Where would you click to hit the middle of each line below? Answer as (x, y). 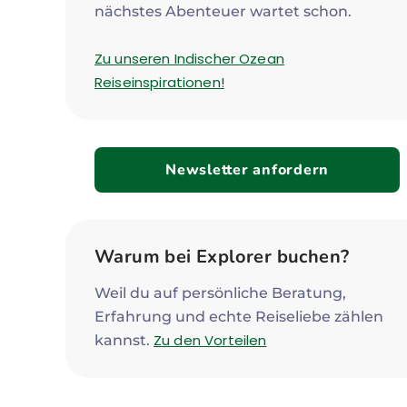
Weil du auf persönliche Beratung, (220, 293)
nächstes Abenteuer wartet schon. (223, 11)
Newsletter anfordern (247, 170)
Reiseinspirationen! (159, 82)
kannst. (124, 340)
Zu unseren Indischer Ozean (189, 59)
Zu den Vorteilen (210, 340)
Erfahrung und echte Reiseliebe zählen (239, 317)
